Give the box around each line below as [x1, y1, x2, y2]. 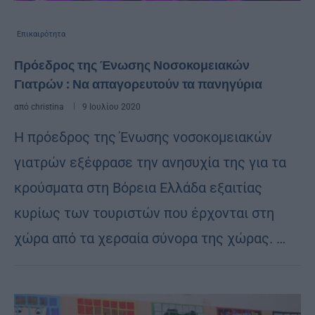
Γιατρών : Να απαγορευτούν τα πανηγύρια [14, 75, 262, 93]
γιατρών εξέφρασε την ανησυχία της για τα [14, 153, 286, 171]
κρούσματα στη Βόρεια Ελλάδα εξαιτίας [14, 179, 262, 196]
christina [31, 101, 64, 112]
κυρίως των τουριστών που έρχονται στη [14, 204, 274, 221]
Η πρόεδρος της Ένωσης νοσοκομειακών [14, 128, 272, 146]
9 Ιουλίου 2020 [82, 101, 141, 112]
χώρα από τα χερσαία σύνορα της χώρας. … [14, 229, 285, 247]
